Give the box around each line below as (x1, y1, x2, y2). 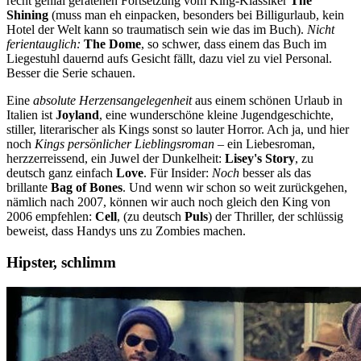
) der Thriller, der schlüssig (208, 210, 343, 224)
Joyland (56, 108, 99, 122)
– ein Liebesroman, (214, 137, 315, 151)
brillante (6, 180, 51, 195)
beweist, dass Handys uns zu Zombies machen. (6, 224, 246, 239)
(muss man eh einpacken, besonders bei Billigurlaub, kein (48, 8, 344, 23)
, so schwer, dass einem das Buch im (141, 37, 326, 52)
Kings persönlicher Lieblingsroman (35, 137, 214, 151)
